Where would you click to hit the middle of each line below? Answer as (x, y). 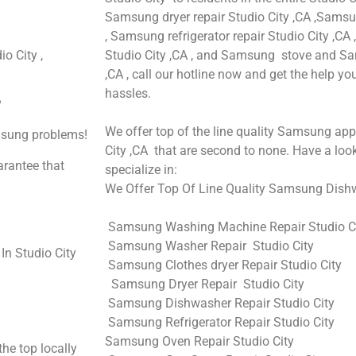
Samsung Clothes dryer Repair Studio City (223, 265)
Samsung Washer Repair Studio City (209, 246)
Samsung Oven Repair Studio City (199, 341)
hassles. (128, 93)
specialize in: (141, 169)
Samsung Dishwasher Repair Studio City (220, 303)
